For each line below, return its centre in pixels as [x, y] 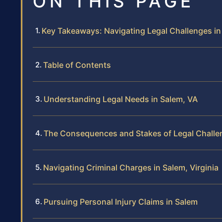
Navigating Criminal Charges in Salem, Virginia [131, 167]
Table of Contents [77, 65]
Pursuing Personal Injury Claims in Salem [121, 201]
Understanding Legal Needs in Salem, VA [121, 99]
